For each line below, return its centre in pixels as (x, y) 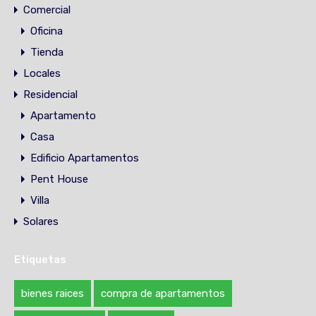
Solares (41, 222)
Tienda (47, 53)
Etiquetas (40, 260)
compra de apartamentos (163, 294)
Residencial (50, 95)
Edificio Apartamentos (85, 158)
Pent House (59, 180)
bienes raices (53, 294)
